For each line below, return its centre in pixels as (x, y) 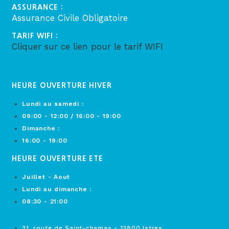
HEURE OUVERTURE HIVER (62, 85)
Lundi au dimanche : (57, 189)
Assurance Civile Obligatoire (70, 18)
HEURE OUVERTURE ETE (58, 158)
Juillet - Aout (46, 177)
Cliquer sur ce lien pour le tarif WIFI (88, 46)
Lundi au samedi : (53, 104)
